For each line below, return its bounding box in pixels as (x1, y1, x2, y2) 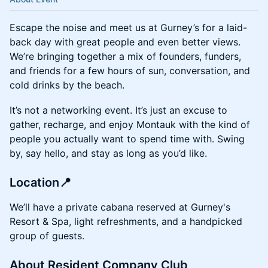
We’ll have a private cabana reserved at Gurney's (10, 201, 230, 213)
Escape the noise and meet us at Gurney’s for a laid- (10, 22, 247, 33)
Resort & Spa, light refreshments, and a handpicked (10, 215, 242, 227)
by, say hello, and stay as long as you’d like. (10, 147, 207, 159)
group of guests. (10, 230, 84, 242)
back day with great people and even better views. (10, 36, 240, 48)
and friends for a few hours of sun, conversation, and (10, 65, 250, 77)
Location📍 (10, 175, 71, 190)
